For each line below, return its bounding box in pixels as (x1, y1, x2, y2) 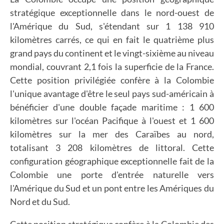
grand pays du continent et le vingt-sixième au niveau (10, 47, 214, 58)
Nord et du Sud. (10, 196, 70, 207)
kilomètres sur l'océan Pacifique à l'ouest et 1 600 (10, 115, 214, 126)
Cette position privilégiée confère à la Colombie (10, 74, 214, 85)
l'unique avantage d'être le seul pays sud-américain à (10, 88, 214, 99)
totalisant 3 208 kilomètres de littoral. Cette (10, 142, 214, 153)
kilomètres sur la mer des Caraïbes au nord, (10, 128, 214, 139)
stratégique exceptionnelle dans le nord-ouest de (10, 7, 214, 18)
